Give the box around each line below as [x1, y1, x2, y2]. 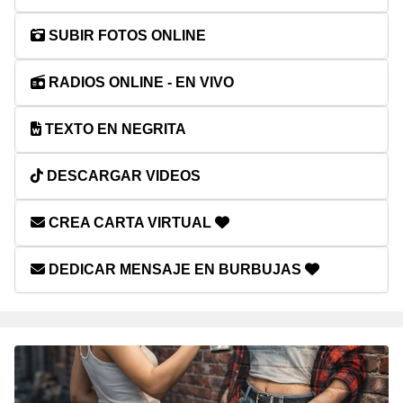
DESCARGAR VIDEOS [43, 168, 201, 184]
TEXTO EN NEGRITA [41, 121, 186, 137]
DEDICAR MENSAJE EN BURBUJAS [45, 262, 305, 277]
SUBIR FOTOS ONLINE [45, 28, 206, 43]
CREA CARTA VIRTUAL [45, 215, 215, 230]
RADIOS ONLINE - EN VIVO [45, 75, 234, 90]
